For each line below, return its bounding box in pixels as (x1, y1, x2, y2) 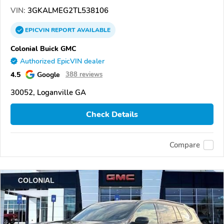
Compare (169, 139, 200, 150)
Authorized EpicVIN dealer (20, 56, 104, 66)
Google (37, 69, 60, 80)
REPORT (51, 26, 75, 34)
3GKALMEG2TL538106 (25, 5, 108, 16)
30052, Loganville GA (10, 87, 86, 98)
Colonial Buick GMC (10, 43, 76, 54)
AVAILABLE (75, 26, 110, 34)
